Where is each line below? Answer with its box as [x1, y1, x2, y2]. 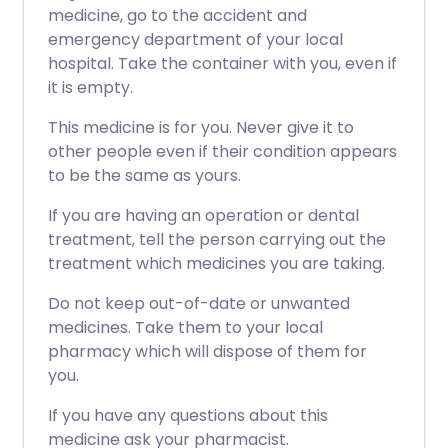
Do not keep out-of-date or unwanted [48, 292, 350, 315]
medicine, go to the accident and [48, 4, 307, 27]
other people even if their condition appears [48, 140, 397, 163]
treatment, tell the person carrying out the [48, 228, 386, 251]
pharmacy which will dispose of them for [48, 340, 367, 363]
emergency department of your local [48, 28, 343, 51]
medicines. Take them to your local [48, 316, 323, 339]
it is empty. [48, 76, 133, 99]
